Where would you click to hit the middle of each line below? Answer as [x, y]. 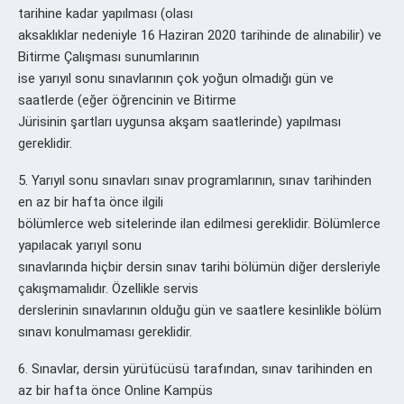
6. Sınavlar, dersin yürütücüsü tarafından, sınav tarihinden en [195, 368]
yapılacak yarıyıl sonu [80, 245]
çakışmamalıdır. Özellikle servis [108, 288]
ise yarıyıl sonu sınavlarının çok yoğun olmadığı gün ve [176, 78]
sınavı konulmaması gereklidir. [105, 331]
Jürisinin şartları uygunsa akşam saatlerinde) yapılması [179, 121]
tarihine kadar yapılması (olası [106, 13]
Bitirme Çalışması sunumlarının [109, 56]
